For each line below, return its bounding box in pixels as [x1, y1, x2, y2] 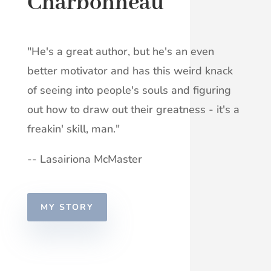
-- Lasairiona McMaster [27, 151, 142, 166]
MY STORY [40, 201, 94, 213]
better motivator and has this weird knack [27, 63, 233, 78]
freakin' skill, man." [27, 121, 120, 136]
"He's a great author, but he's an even [27, 44, 214, 59]
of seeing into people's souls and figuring [27, 82, 231, 97]
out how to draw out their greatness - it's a [27, 102, 240, 117]
